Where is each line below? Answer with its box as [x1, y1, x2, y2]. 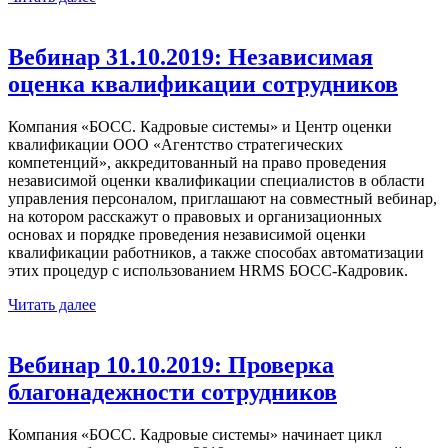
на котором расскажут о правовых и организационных [8, 207, 382, 225]
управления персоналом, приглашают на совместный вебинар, [8, 189, 437, 207]
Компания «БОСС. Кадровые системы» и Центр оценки [8, 117, 392, 135]
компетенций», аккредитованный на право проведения [8, 153, 386, 171]
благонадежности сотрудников [8, 378, 337, 405]
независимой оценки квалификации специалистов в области [8, 171, 425, 189]
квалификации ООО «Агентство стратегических [8, 135, 343, 153]
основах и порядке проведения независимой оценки [8, 225, 366, 243]
